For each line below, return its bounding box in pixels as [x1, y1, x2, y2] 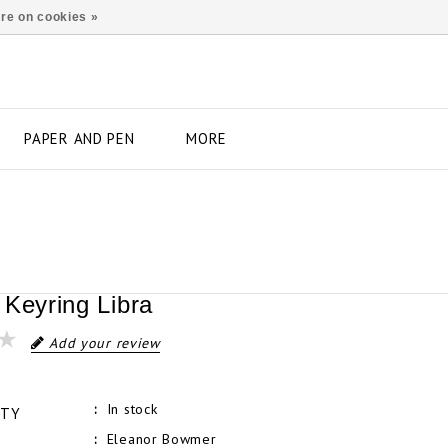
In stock [106, 399, 158, 418]
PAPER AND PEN [24, 128, 135, 148]
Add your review [49, 333, 160, 352]
